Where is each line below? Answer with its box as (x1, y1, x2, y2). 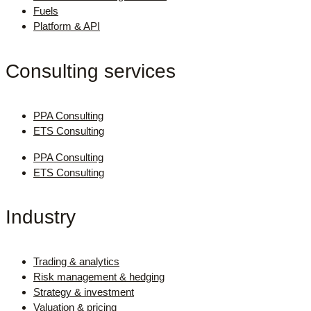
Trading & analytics (33, 255, 119, 268)
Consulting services (6, 60, 176, 82)
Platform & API (33, 20, 100, 33)
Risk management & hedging (33, 271, 165, 283)
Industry (6, 206, 76, 228)
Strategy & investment (33, 286, 134, 299)
